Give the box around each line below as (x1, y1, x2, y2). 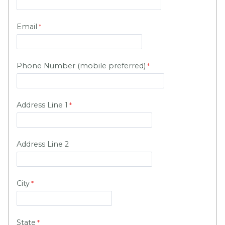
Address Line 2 (17, 140, 69, 149)
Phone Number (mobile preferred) (17, 61, 146, 71)
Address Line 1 (17, 100, 68, 110)
